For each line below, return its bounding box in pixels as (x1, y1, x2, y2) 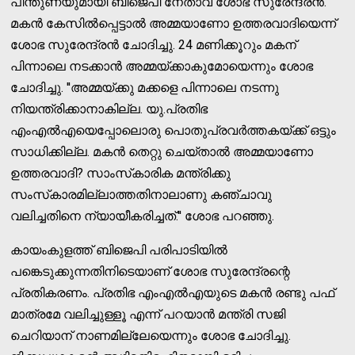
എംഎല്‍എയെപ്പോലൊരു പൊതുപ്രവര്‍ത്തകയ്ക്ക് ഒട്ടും (10, 122, 337, 138)
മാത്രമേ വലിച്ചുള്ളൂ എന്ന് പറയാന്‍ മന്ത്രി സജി (10, 306, 286, 322)
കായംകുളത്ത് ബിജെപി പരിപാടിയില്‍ (10, 242, 228, 258)
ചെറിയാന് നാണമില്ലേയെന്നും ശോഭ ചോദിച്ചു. (10, 327, 292, 343)
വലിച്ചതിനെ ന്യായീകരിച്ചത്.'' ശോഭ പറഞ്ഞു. (10, 208, 275, 223)
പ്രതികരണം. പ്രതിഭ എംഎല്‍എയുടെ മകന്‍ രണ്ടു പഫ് (10, 284, 335, 300)
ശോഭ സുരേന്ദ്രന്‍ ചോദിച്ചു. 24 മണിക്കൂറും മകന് (10, 36, 297, 52)
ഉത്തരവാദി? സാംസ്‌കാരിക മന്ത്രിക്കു (10, 165, 231, 181)
